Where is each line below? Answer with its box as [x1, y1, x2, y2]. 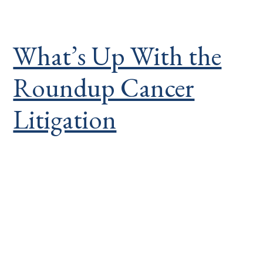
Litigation [13, 102, 117, 136]
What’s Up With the [13, 39, 222, 73]
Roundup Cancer [13, 70, 195, 104]
